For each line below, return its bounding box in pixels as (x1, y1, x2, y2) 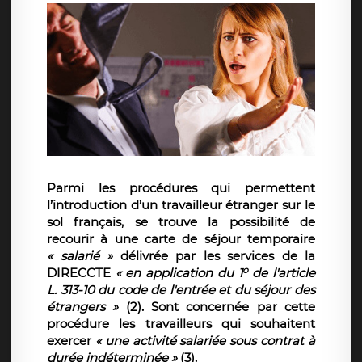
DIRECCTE (47, 265, 116, 281)
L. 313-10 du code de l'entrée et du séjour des (47, 282, 315, 298)
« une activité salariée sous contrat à (95, 333, 316, 349)
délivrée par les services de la (112, 248, 315, 264)
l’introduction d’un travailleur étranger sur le (47, 197, 315, 213)
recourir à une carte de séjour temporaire (47, 231, 315, 247)
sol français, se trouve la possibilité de (47, 214, 315, 230)
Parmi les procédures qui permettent (47, 180, 315, 196)
